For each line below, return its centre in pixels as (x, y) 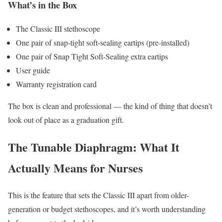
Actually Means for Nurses (75, 168)
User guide (33, 70)
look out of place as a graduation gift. (66, 120)
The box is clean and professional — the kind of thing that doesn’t (110, 106)
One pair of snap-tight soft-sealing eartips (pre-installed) (103, 43)
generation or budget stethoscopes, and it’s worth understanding (107, 209)
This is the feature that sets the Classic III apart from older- (98, 195)
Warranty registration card (56, 84)
